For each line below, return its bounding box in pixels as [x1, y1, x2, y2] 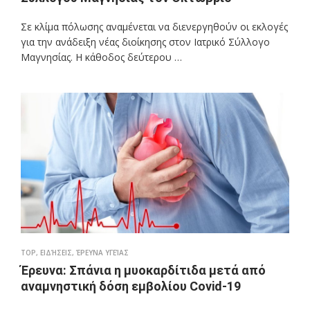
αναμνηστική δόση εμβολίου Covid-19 [21, 278, 241, 293]
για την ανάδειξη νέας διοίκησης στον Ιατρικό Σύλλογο [21, 35, 270, 48]
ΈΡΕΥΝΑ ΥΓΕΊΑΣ [76, 247, 129, 257]
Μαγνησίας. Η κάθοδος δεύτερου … [21, 50, 182, 64]
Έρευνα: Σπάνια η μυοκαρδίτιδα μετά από [21, 262, 266, 277]
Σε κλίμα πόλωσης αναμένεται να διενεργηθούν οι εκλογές [21, 19, 288, 33]
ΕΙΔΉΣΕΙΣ [40, 247, 72, 257]
